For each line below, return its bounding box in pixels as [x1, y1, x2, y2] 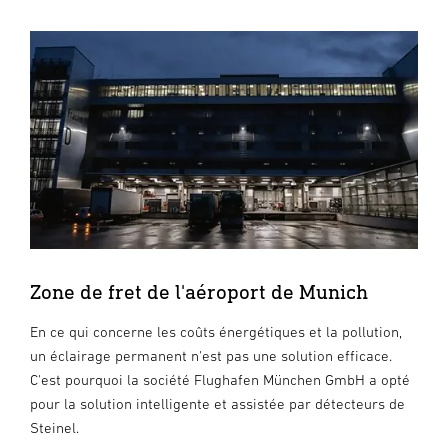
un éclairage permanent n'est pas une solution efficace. [30, 347, 392, 365]
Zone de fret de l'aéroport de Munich [30, 279, 368, 305]
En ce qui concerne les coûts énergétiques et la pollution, [30, 323, 402, 341]
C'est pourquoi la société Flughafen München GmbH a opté [30, 371, 410, 389]
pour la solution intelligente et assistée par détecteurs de [30, 395, 405, 413]
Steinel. [30, 419, 79, 437]
